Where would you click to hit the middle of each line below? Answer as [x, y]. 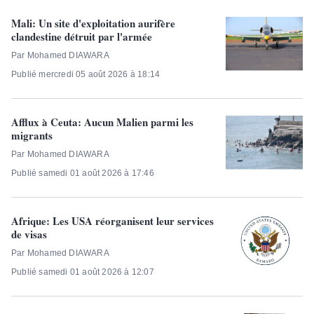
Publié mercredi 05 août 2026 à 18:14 [86, 74]
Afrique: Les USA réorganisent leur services [112, 220]
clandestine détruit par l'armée [82, 36]
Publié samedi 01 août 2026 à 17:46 [83, 173]
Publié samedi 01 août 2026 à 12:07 [83, 272]
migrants [32, 135]
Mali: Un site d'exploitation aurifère [93, 23]
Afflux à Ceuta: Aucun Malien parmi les [102, 122]
